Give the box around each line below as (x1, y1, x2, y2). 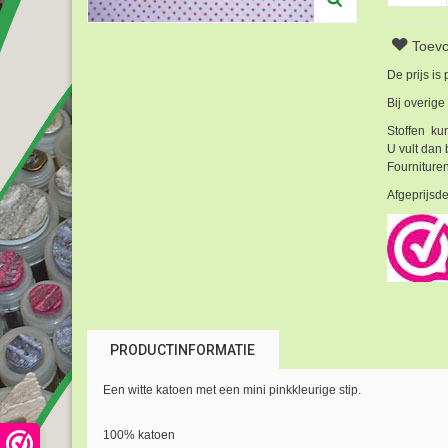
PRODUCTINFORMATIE (110, 341, 256, 358)
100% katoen (102, 428, 175, 443)
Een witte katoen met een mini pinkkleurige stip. (102, 383, 361, 398)
